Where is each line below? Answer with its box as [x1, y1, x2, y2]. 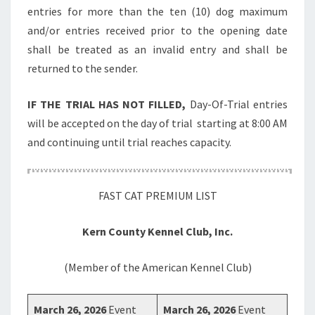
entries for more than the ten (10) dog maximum [27, 4, 288, 18]
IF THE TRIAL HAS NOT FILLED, [27, 97, 190, 111]
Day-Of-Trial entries [189, 97, 288, 111]
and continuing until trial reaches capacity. [27, 135, 231, 149]
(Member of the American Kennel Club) [63, 260, 252, 274]
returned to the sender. [27, 61, 138, 75]
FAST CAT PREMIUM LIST [98, 188, 217, 202]
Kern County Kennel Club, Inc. [82, 224, 233, 238]
